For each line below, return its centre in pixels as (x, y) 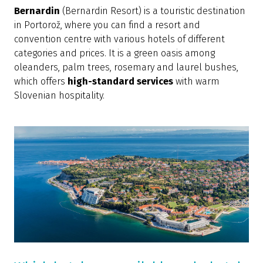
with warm (196, 82)
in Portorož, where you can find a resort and (107, 25)
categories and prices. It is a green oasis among (114, 53)
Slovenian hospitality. (59, 96)
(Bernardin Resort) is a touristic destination (153, 11)
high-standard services (120, 82)
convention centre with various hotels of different (119, 39)
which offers (41, 82)
